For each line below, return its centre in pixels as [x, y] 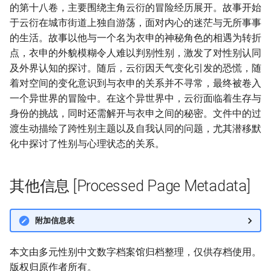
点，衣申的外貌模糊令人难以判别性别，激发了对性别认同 [135, 53]
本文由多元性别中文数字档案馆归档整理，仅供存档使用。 [135, 252]
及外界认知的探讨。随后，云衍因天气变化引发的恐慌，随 [135, 68]
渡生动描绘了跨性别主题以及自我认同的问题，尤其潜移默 [135, 129]
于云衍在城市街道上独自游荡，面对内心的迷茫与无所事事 [135, 23]
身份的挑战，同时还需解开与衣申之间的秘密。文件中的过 [135, 113]
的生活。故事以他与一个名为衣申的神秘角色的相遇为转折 [135, 38]
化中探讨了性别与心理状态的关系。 [87, 144]
